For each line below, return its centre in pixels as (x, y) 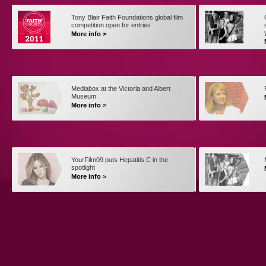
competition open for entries (111, 25)
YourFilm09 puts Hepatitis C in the (120, 160)
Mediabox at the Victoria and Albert (121, 88)
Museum (84, 96)
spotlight (83, 167)
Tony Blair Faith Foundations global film (127, 17)
